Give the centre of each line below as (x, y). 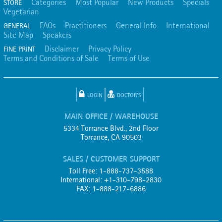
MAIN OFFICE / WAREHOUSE (111, 116)
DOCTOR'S (129, 95)
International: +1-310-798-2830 (111, 180)
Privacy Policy (110, 49)
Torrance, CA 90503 (111, 137)
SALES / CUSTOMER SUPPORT (111, 159)
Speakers (57, 35)
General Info (136, 25)
